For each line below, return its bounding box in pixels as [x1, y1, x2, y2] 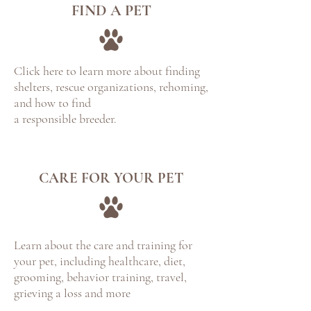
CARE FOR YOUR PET [38, 169, 184, 187]
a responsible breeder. [14, 111, 117, 126]
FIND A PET [71, 1, 151, 19]
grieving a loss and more [14, 285, 131, 301]
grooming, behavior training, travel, [14, 269, 187, 285]
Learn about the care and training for [14, 237, 192, 253]
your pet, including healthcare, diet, [14, 253, 185, 269]
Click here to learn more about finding [14, 63, 200, 78]
